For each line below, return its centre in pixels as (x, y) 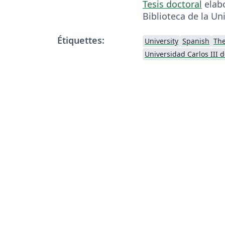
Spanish (196, 41)
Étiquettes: (81, 40)
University (161, 41)
